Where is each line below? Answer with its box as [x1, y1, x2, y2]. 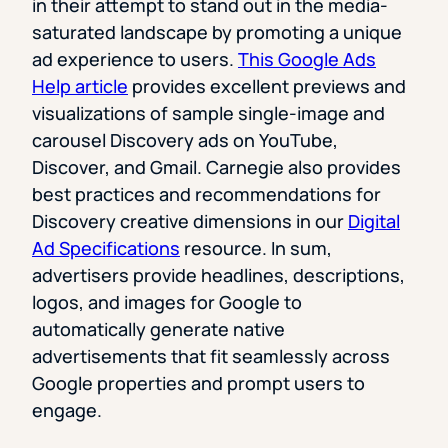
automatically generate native [32, 316, 285, 341]
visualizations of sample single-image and [32, 100, 385, 125]
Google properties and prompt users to [32, 370, 365, 395]
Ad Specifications [32, 235, 180, 260]
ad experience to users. [32, 46, 238, 71]
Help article [32, 73, 128, 98]
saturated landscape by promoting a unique [32, 19, 402, 44]
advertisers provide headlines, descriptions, [32, 262, 405, 287]
